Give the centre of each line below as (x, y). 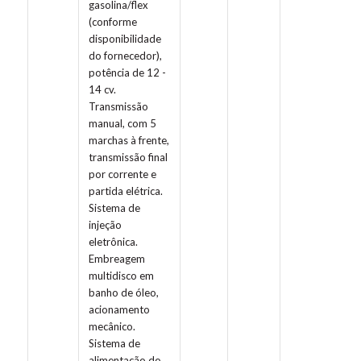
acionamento (119, 310)
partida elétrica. (125, 191)
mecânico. (112, 327)
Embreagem (116, 259)
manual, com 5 (122, 124)
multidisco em (121, 276)
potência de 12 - (127, 73)
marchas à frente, (129, 141)
